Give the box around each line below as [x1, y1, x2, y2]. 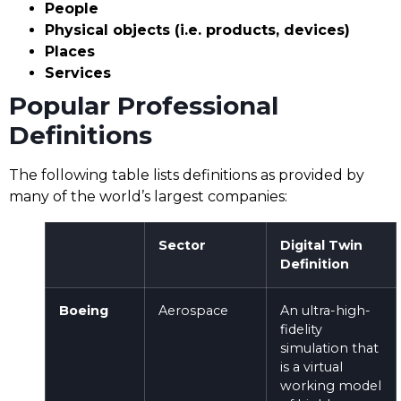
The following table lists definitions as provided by [9, 166, 364, 183]
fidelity [280, 320, 322, 337]
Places [45, 42, 95, 60]
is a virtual [280, 358, 343, 375]
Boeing [59, 302, 108, 319]
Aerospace [158, 302, 228, 319]
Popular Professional [9, 90, 278, 121]
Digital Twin [280, 236, 363, 253]
